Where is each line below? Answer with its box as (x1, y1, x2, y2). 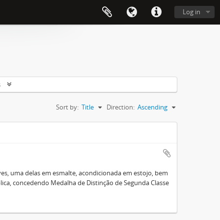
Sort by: (56, 103, 79, 111)
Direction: (107, 103, 135, 111)
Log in (183, 7, 200, 16)
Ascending (137, 103, 167, 111)
